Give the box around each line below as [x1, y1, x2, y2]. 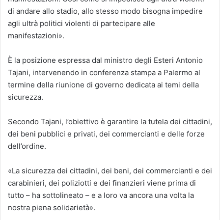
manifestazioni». [8, 31, 64, 40]
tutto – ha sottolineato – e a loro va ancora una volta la [8, 191, 194, 200]
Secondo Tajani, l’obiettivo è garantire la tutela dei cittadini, [8, 117, 212, 126]
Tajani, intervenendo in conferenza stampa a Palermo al [8, 68, 200, 77]
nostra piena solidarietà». [8, 203, 95, 212]
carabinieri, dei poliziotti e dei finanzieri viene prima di [8, 178, 196, 188]
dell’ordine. [8, 141, 46, 151]
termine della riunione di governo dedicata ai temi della [8, 80, 199, 89]
